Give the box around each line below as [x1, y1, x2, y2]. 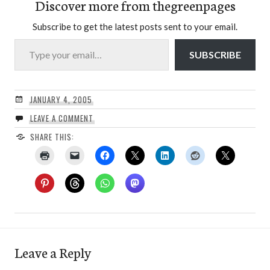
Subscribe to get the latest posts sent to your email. [33, 20, 237, 32]
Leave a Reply [14, 242, 91, 262]
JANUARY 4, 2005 [30, 93, 92, 105]
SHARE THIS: [30, 130, 74, 143]
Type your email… [14, 32, 43, 44]
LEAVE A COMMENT [30, 111, 93, 124]
